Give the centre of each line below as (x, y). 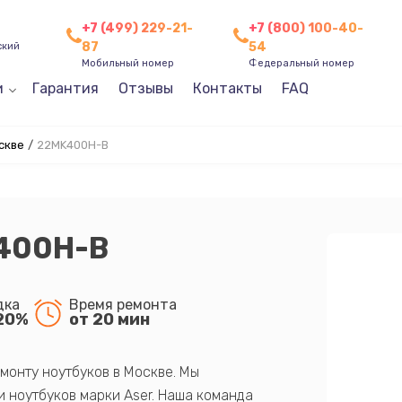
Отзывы (145, 88)
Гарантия (65, 88)
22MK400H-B (72, 145)
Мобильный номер (127, 63)
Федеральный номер (302, 63)
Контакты (227, 88)
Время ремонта (122, 304)
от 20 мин (109, 319)
